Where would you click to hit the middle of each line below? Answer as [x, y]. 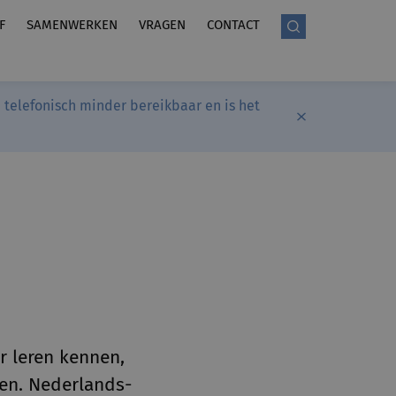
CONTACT [233, 25]
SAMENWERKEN [72, 25]
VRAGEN [162, 25]
